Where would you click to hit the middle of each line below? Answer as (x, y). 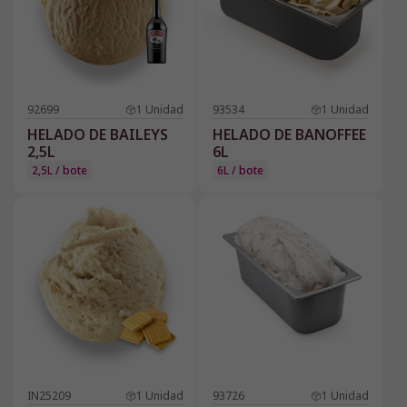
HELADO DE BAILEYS (98, 135)
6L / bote (240, 171)
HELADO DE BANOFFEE (289, 135)
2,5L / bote (60, 171)
